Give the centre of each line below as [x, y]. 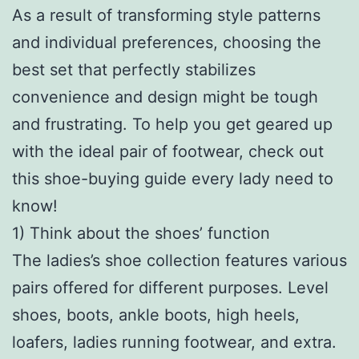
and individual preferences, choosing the [167, 42]
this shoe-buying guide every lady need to [173, 178]
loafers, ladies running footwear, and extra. [174, 342]
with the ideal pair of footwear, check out [168, 151]
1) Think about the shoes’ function [141, 233]
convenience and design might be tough [165, 97]
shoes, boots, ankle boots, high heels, [156, 315]
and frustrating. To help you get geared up [172, 124]
